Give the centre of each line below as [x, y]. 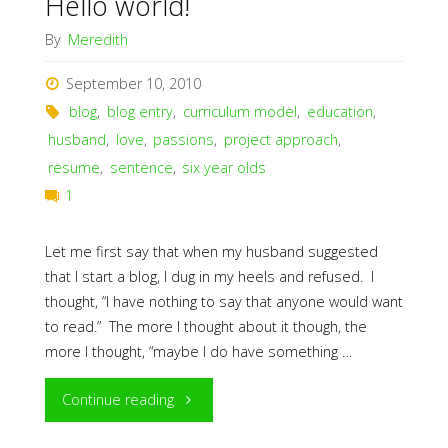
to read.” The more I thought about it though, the [205, 326]
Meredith [97, 40]
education [339, 111]
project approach [281, 139]
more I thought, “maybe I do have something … [198, 351]
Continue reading [118, 399]
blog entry [139, 111]
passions [184, 139]
